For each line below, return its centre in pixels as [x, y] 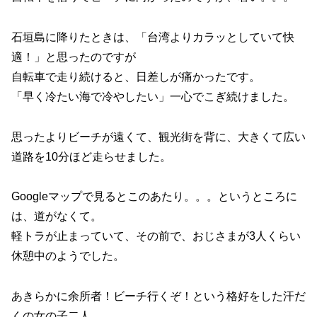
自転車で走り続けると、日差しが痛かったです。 [136, 76]
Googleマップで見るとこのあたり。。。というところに [154, 197]
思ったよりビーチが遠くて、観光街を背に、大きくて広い [158, 137]
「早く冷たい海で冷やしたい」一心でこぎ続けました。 [153, 96]
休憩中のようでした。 [68, 256]
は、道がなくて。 [57, 217]
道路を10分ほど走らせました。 [91, 156]
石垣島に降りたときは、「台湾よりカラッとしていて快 [153, 37]
